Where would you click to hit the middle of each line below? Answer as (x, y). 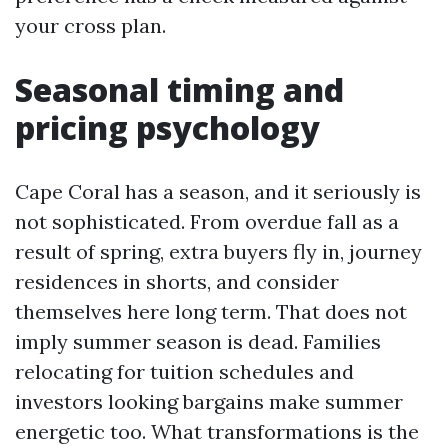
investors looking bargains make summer (209, 401)
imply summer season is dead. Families (198, 341)
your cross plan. (90, 25)
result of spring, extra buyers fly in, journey (218, 251)
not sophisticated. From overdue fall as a (207, 221)
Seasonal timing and (179, 89)
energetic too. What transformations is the (217, 431)
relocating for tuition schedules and (184, 371)
